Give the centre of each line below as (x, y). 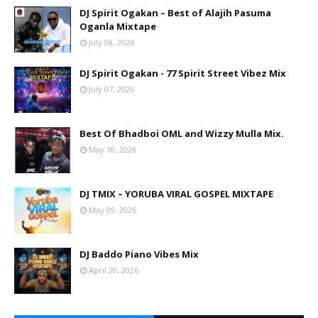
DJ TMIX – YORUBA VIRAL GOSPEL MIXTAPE (176, 194)
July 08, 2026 (111, 42)
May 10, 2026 (113, 149)
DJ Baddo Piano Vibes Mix (139, 254)
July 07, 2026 (111, 89)
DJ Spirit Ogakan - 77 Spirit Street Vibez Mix (183, 73)
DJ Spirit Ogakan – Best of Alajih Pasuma (175, 13)
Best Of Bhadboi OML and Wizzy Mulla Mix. (182, 133)
